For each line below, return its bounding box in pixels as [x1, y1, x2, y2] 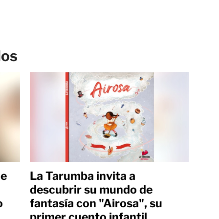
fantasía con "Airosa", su [29, 196, 162, 210]
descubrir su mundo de [29, 182, 153, 197]
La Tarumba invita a [29, 169, 135, 183]
